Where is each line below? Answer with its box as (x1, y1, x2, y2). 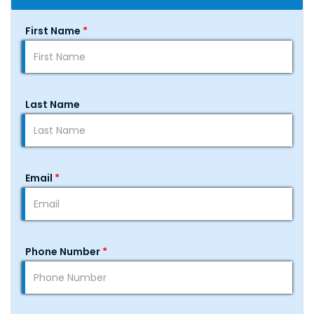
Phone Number (25, 245, 102, 259)
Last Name (25, 97, 80, 111)
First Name (25, 24, 83, 38)
